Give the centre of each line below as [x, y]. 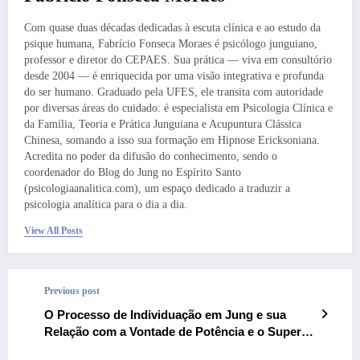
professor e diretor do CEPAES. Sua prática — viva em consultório [178, 59]
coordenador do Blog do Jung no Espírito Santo [133, 172]
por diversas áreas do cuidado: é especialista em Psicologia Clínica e [178, 108]
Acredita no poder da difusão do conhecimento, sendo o [151, 156]
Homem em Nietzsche [105, 348]
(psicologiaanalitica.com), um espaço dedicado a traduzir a [157, 188]
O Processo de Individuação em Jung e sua [165, 314]
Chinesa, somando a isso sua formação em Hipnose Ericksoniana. [172, 140]
